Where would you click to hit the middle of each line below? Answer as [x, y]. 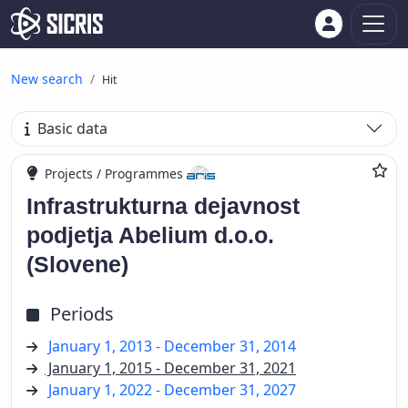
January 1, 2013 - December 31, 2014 [172, 346]
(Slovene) [77, 264]
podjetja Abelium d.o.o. [150, 235]
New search [47, 79]
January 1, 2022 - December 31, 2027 [172, 389]
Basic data [73, 129]
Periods [82, 313]
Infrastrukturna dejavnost [163, 205]
